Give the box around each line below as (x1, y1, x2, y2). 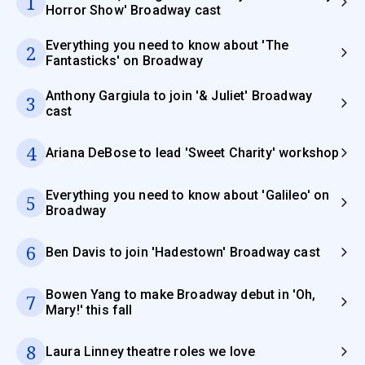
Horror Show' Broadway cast (46, 2, 222, 18)
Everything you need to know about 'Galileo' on (46, 187, 330, 203)
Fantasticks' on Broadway (46, 52, 203, 68)
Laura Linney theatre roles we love (46, 344, 256, 360)
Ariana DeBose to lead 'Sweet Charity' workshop (46, 145, 340, 161)
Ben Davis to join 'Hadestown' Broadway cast (46, 244, 320, 261)
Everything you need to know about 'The (46, 37, 289, 53)
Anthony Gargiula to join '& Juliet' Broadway (46, 87, 313, 103)
